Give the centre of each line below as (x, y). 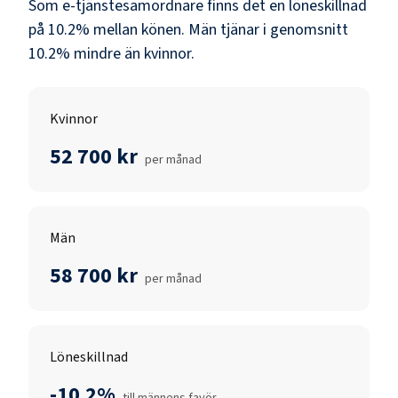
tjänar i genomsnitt (283, 29)
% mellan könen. (130, 29)
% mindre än (98, 53)
